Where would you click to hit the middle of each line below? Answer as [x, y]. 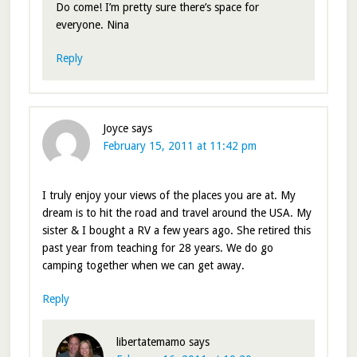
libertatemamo [151, 342]
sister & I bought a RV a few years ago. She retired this [176, 231]
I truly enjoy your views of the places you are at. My [169, 196]
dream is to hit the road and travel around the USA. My [177, 213]
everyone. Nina [92, 25]
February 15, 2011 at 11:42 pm [179, 146]
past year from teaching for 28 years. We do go [157, 248]
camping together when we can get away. [143, 266]
